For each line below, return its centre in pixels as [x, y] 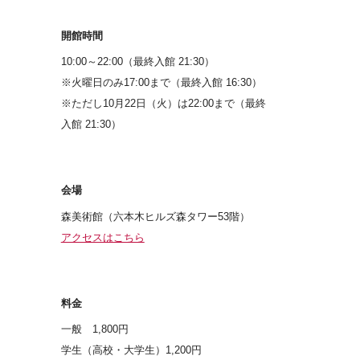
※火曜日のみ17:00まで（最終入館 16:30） [161, 82]
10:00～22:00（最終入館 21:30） [137, 61]
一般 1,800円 [94, 329]
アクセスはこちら [102, 237]
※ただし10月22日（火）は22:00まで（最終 [163, 103]
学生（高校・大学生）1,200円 [131, 350]
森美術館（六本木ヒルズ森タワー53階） [155, 216]
